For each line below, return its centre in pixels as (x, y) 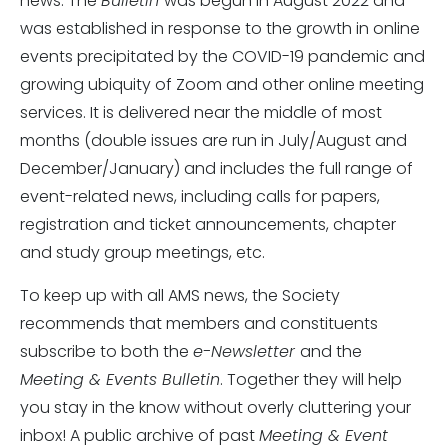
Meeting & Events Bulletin (120, 379)
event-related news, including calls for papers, (200, 196)
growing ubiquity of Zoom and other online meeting (222, 84)
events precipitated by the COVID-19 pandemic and (222, 56)
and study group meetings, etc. (142, 252)
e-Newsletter (246, 351)
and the (331, 351)
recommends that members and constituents (199, 323)
